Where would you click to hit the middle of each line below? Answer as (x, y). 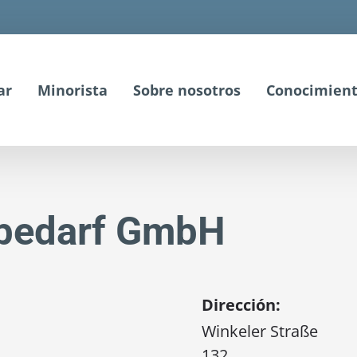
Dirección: (241, 305)
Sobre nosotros (186, 90)
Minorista (72, 90)
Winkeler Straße (259, 331)
